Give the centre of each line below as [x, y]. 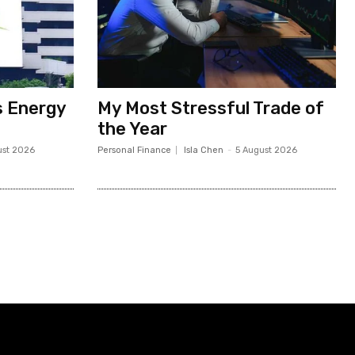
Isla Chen [203, 150]
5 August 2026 [266, 150]
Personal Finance [134, 150]
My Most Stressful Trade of [210, 108]
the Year [132, 128]
